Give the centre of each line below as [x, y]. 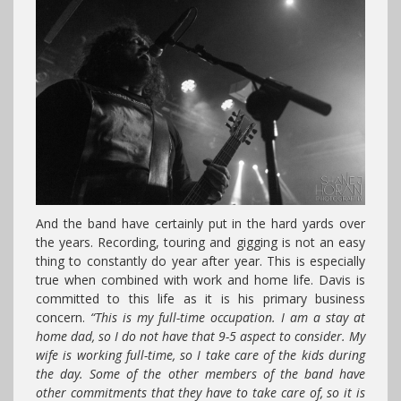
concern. [63, 317]
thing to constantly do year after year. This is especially [200, 260]
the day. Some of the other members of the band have [200, 373]
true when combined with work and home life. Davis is [200, 279]
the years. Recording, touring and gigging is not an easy [200, 242]
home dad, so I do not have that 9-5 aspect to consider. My [200, 336]
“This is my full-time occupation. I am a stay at [228, 317]
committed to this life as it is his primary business [200, 298]
